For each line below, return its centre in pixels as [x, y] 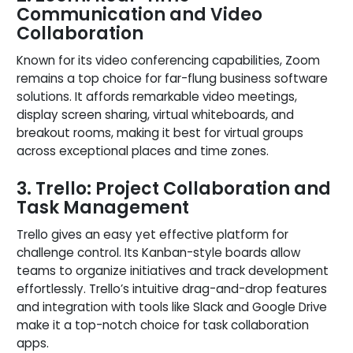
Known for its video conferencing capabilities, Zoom [168, 60]
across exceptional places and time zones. [143, 150]
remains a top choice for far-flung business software [172, 78]
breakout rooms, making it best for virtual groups [160, 132]
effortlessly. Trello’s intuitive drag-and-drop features [172, 288]
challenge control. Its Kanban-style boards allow [158, 252]
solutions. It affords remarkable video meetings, [157, 96]
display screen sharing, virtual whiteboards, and [155, 114]
